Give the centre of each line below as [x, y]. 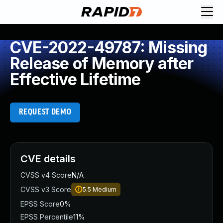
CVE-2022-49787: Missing [109, 48]
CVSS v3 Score [46, 189]
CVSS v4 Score [46, 175]
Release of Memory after [102, 63]
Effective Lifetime [75, 79]
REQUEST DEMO [45, 112]
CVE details [48, 159]
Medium [105, 189]
